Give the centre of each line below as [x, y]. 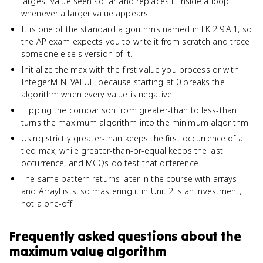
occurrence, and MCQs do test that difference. [111, 163]
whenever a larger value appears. [86, 13]
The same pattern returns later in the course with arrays [129, 179]
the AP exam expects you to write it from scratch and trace [136, 41]
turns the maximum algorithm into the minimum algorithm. [136, 122]
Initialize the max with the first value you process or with [130, 70]
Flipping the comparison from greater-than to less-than [129, 110]
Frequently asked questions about [115, 236]
